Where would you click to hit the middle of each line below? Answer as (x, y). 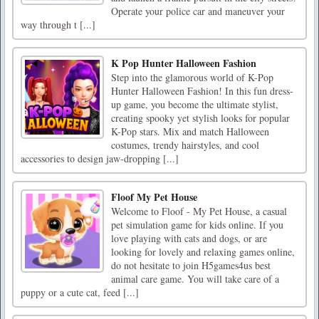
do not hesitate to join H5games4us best (191, 266)
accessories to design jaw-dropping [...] (100, 159)
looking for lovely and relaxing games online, (203, 252)
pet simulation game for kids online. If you (197, 225)
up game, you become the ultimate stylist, (195, 105)
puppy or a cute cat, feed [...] (80, 293)
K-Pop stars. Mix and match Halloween (190, 132)
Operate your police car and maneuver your (198, 11)
